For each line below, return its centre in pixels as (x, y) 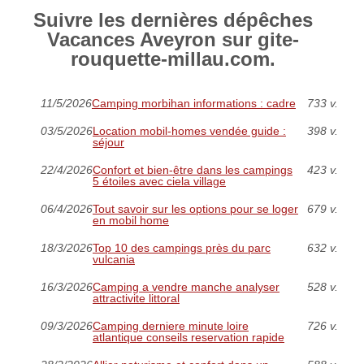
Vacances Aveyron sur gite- (173, 40)
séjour (108, 143)
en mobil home (131, 221)
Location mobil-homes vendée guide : (189, 131)
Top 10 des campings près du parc (182, 248)
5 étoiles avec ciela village (159, 182)
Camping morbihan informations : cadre (194, 104)
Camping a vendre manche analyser (186, 287)
